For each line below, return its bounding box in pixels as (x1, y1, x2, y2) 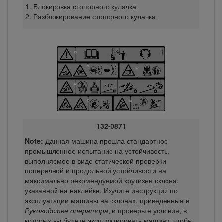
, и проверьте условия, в (108, 205, 187, 215)
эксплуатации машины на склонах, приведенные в (24, 195, 189, 205)
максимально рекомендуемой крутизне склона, (24, 175, 179, 185)
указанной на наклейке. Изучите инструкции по (24, 185, 178, 195)
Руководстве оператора (24, 205, 108, 215)
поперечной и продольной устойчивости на (24, 165, 166, 175)
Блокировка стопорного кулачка (33, 1, 136, 12)
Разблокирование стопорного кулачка (33, 11, 156, 22)
